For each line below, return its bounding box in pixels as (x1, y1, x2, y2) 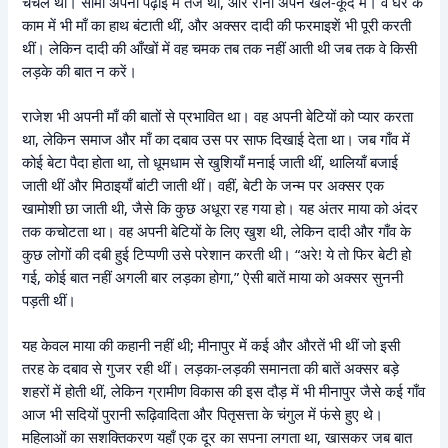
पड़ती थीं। (22, 289, 77, 310)
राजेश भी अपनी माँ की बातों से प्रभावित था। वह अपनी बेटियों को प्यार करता (22, 105, 414, 126)
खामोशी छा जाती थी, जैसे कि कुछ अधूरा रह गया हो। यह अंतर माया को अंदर (22, 197, 419, 218)
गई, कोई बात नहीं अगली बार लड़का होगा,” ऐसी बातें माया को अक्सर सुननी (22, 266, 404, 287)
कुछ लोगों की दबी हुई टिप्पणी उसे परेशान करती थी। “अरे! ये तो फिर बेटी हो (22, 243, 412, 264)
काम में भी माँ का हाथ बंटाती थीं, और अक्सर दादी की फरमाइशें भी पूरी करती (22, 15, 412, 36)
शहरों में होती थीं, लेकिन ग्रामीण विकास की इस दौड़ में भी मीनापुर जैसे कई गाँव (22, 380, 426, 401)
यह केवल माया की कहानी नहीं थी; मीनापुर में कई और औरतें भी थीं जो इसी (22, 334, 401, 355)
